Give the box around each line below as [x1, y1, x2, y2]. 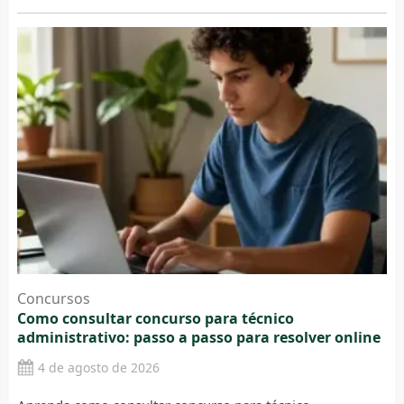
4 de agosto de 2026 [37, 359, 160, 377]
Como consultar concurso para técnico [16, 308, 294, 329]
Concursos [16, 289, 90, 309]
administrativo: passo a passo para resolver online [16, 327, 381, 348]
